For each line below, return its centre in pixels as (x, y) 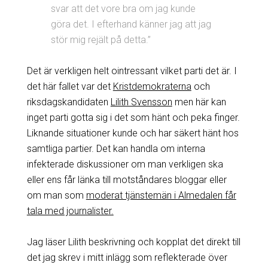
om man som (56, 195)
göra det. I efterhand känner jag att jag (131, 24)
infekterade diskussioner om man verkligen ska (125, 164)
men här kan (199, 102)
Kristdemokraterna (152, 86)
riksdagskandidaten (68, 102)
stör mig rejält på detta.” (100, 39)
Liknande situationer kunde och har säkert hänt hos (133, 133)
